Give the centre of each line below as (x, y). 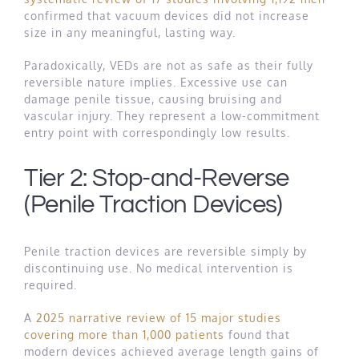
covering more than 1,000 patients (124, 335)
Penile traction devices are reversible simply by (165, 252)
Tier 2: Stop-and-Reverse (157, 179)
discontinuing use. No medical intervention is (159, 268)
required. (50, 285)
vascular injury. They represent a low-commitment (172, 115)
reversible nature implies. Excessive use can (156, 82)
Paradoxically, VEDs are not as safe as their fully (169, 65)
